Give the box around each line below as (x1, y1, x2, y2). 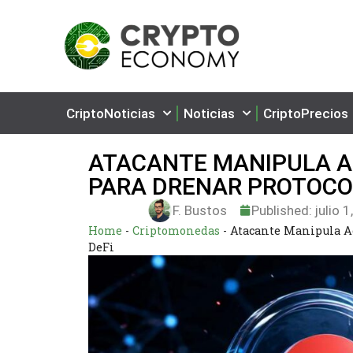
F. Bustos (173, 202, 228, 218)
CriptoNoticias (66, 105, 155, 121)
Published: (251, 202, 313, 218)
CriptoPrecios (263, 105, 348, 121)
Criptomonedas (132, 223, 220, 238)
